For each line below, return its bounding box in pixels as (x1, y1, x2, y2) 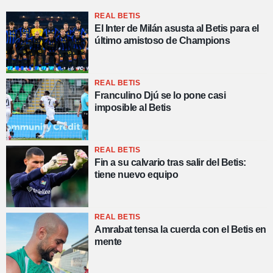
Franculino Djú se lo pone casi (94, 90, 225, 101)
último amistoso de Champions (94, 35, 230, 46)
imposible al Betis (94, 102, 171, 113)
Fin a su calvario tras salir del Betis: (94, 157, 246, 168)
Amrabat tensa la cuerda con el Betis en (94, 224, 266, 235)
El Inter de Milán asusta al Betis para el (94, 23, 259, 34)
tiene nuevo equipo (94, 169, 178, 180)
